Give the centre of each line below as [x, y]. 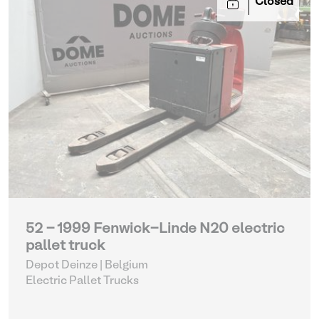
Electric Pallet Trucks [82, 281]
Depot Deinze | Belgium [87, 266]
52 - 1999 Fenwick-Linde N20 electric [155, 229]
